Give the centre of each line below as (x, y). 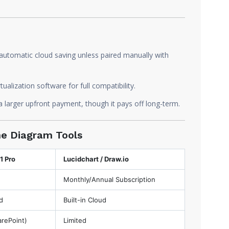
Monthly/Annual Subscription (109, 179)
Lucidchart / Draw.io (96, 159)
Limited (75, 220)
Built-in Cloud (85, 200)
